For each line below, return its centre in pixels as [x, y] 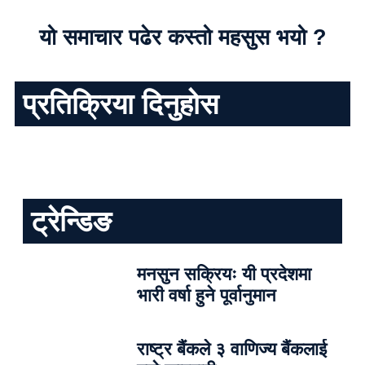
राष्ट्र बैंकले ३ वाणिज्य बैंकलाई [231, 350]
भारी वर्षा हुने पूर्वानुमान [206, 295]
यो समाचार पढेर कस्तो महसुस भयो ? [182, 37]
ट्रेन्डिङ [71, 221]
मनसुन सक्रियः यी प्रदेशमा [224, 274]
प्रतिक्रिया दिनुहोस [121, 104]
